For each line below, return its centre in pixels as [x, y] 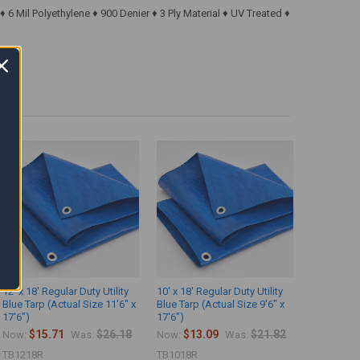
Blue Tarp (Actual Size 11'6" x [70, 305]
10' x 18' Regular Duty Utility [220, 292]
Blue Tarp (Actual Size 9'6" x [221, 305]
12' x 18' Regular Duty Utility [66, 292]
